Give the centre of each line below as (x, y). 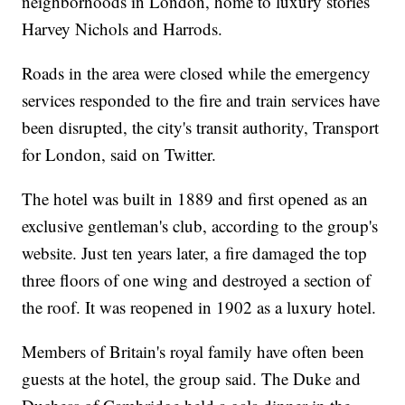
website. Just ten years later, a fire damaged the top (195, 252)
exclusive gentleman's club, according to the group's (200, 225)
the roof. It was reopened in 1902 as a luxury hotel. (199, 306)
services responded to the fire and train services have (201, 99)
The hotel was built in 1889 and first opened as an (195, 198)
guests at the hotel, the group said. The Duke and (192, 378)
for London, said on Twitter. (119, 154)
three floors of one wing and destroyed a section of (197, 279)
